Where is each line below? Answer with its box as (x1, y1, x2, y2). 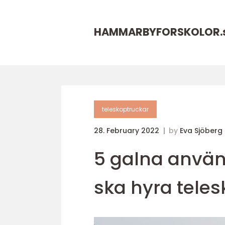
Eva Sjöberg (180, 126, 222, 136)
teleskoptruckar (102, 105, 149, 114)
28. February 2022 (94, 126, 161, 136)
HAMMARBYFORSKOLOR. (94, 25, 222, 39)
